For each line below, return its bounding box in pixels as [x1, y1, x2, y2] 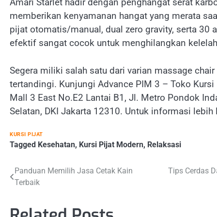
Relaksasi [147, 140, 181, 150]
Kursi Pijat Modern [79, 140, 143, 150]
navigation [9, 183, 66, 199]
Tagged [10, 140, 38, 150]
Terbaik [15, 178, 40, 187]
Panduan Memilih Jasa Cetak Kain [15, 166, 133, 176]
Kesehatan [38, 140, 75, 150]
